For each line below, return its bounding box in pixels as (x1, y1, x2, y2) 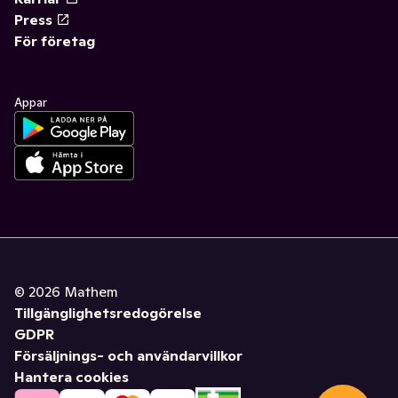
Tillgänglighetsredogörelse (14, 304, 202, 322)
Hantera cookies (14, 368, 129, 386)
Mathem (64, 283, 118, 301)
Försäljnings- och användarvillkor (14, 346, 243, 365)
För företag (14, 32, 95, 51)
